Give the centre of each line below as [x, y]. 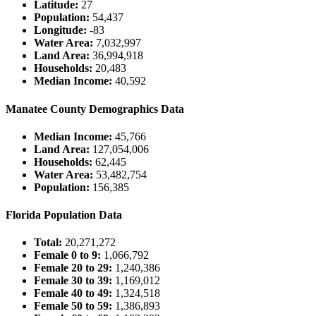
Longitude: [60, 30]
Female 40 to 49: [73, 293]
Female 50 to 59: [73, 306]
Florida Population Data [64, 215]
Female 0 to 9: [67, 255]
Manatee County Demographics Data [95, 109]
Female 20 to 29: [73, 268]
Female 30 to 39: [73, 281]
